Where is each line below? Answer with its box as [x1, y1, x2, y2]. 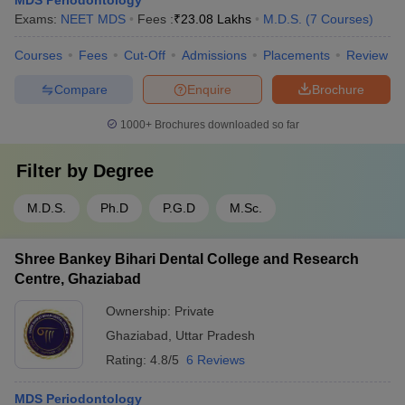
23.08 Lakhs [181, 12, 251, 26]
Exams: [14, 12, 61, 26]
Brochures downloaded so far [151, 118, 299, 131]
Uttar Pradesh [175, 328, 255, 343]
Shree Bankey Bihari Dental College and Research [14, 251, 359, 267]
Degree [93, 161, 154, 181]
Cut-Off [124, 48, 165, 62]
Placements [263, 48, 330, 62]
